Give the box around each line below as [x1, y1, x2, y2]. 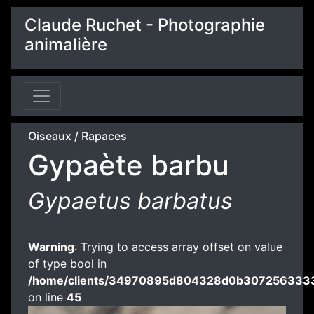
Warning [28, 240, 74, 254]
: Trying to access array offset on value [74, 240, 282, 254]
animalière [25, 34, 107, 55]
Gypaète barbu [28, 148, 229, 182]
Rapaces [81, 129, 127, 143]
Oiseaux [28, 129, 71, 143]
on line [28, 290, 67, 304]
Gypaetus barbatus [28, 187, 233, 214]
